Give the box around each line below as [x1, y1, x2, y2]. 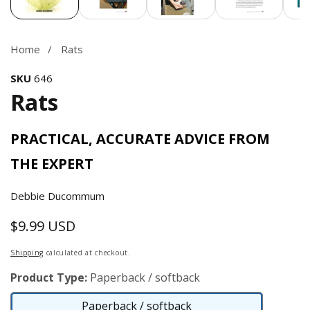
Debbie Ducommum [10, 188, 104, 203]
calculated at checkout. [43, 247, 131, 257]
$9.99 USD [10, 216, 75, 235]
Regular [47, 216, 98, 235]
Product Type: [10, 269, 87, 285]
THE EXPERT [10, 154, 93, 173]
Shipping [10, 247, 44, 257]
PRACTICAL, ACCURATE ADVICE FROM [10, 129, 270, 148]
